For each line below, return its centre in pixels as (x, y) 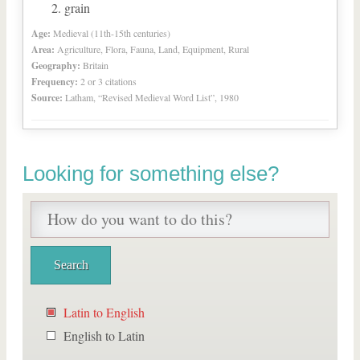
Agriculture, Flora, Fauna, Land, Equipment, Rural (153, 49)
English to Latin (104, 335)
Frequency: (55, 82)
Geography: (56, 65)
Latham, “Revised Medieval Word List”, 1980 (152, 97)
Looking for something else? (151, 174)
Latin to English (104, 312)
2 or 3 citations (108, 81)
